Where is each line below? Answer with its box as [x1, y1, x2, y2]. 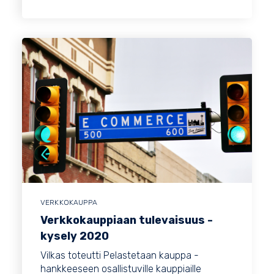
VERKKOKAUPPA [40, 198, 97, 207]
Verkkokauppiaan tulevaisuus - [40, 213, 213, 228]
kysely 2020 [40, 229, 109, 243]
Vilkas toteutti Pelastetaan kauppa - [40, 250, 199, 262]
